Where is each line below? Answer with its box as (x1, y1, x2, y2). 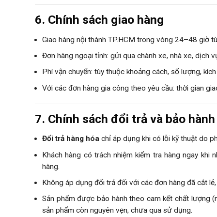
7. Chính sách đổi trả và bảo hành (35, 111, 215, 126)
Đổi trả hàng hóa (42, 134, 99, 143)
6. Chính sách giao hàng (35, 13, 164, 27)
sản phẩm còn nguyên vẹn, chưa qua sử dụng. (42, 206, 192, 215)
